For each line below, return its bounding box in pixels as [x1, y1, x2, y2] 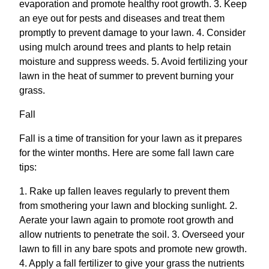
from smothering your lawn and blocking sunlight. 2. [19, 200, 237, 211]
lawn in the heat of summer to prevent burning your [19, 70, 234, 81]
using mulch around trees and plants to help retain [19, 41, 231, 52]
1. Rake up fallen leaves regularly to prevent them [19, 186, 229, 196]
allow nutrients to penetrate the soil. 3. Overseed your [19, 229, 244, 240]
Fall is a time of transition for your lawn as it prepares [19, 133, 242, 144]
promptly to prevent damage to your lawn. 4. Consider [19, 27, 246, 38]
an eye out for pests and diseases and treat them [19, 13, 225, 23]
